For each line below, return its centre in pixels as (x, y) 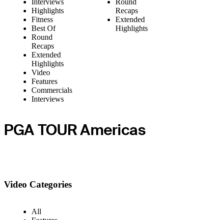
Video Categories (38, 185)
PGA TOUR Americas (75, 130)
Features (44, 81)
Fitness (42, 19)
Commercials (52, 90)
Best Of (43, 28)
